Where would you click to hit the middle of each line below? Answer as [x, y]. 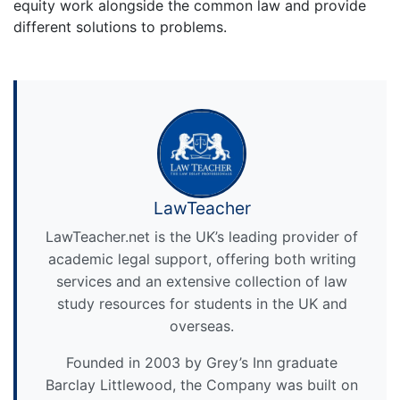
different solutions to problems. [120, 26]
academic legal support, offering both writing [202, 258]
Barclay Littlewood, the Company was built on [202, 384]
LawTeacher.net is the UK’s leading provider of [202, 236]
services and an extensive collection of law [202, 281]
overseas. [202, 325]
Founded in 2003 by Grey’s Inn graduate [202, 362]
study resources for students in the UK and [202, 303]
